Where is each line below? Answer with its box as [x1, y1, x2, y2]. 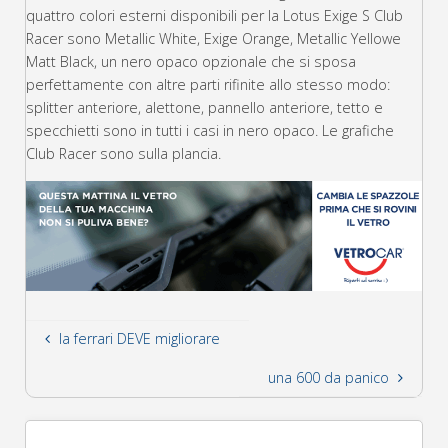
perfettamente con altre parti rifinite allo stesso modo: [26, 74, 390, 94]
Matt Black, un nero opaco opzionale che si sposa [26, 51, 356, 71]
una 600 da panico [268, 367, 390, 387]
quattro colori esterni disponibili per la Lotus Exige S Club [26, 5, 403, 25]
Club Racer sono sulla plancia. [26, 143, 221, 163]
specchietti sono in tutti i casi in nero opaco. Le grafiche [26, 120, 394, 140]
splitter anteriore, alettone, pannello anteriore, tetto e [26, 97, 383, 117]
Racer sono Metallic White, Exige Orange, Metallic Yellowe [26, 28, 401, 48]
